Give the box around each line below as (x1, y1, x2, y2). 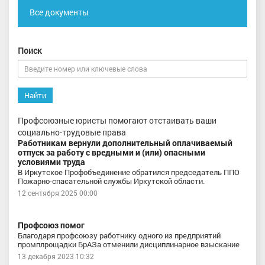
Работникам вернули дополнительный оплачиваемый (18, 137, 232, 148)
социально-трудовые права (18, 127, 126, 138)
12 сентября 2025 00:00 (18, 188, 98, 198)
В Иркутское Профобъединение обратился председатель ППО (18, 167, 240, 177)
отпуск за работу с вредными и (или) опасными (18, 147, 205, 158)
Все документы (30, 7, 89, 18)
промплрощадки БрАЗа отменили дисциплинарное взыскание (18, 239, 240, 250)
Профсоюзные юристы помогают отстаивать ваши (18, 115, 216, 126)
